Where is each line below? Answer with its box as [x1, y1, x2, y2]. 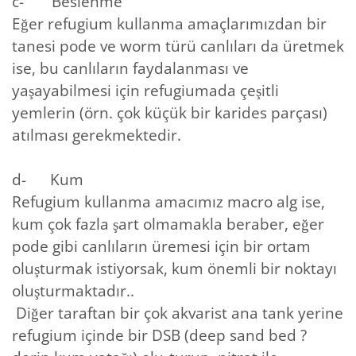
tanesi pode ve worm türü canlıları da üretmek [12, 35, 344, 56]
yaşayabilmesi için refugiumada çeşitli [12, 79, 279, 101]
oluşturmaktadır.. [12, 280, 134, 301]
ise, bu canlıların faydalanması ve [12, 57, 249, 79]
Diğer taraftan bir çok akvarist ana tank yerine [12, 302, 343, 323]
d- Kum [12, 168, 83, 190]
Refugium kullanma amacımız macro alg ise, [12, 191, 325, 212]
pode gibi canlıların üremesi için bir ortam [12, 235, 311, 257]
